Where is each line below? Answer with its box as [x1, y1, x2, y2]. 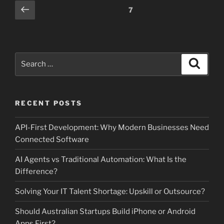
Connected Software [15, 134, 89, 144]
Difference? [15, 166, 57, 176]
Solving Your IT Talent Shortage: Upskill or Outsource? [15, 186, 205, 196]
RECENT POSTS [15, 98, 82, 107]
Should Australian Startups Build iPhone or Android [15, 206, 195, 216]
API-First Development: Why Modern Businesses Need [15, 122, 209, 132]
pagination [14, 14, 64, 27]
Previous [28, 1, 80, 16]
